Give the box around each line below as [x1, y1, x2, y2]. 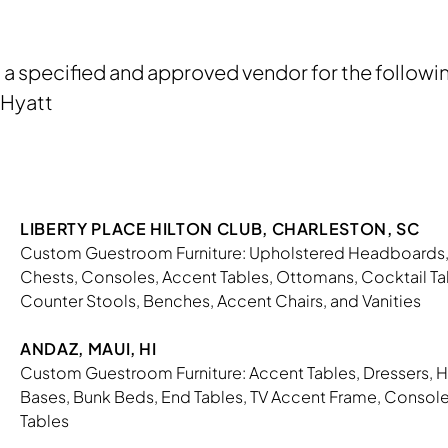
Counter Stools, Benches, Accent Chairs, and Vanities [20, 290, 421, 312]
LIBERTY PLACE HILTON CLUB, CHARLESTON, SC [20, 218, 420, 240]
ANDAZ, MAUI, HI [20, 338, 157, 360]
